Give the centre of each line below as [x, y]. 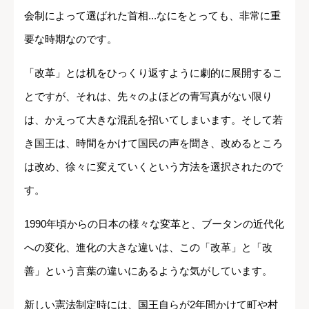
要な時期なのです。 [71, 39]
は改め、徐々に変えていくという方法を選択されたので [153, 166]
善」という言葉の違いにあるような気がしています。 [148, 270]
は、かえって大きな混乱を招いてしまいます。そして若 [153, 119]
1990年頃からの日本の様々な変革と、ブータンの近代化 [154, 223]
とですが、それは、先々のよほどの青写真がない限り [148, 96]
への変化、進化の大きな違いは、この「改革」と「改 [148, 247]
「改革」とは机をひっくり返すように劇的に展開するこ [153, 72]
